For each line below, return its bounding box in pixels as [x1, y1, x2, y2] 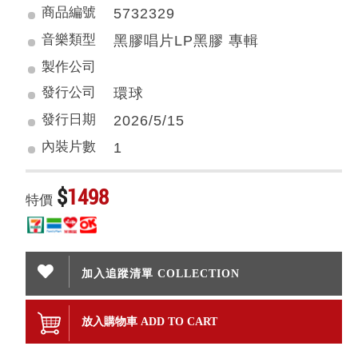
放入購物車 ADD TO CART [82, 315, 218, 328]
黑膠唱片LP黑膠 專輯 [113, 33, 260, 49]
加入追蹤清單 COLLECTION [82, 267, 241, 280]
